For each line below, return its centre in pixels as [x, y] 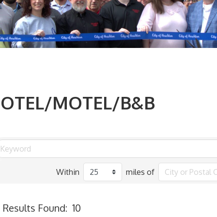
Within [68, 172]
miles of [140, 172]
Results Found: [35, 208]
